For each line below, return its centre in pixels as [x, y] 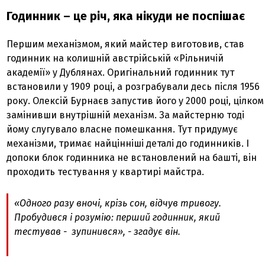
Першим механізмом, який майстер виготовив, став [126, 44]
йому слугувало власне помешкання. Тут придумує [122, 130]
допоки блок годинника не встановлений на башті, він [132, 158]
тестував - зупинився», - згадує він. [99, 232]
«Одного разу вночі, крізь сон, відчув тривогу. [118, 203]
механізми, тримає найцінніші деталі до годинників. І [128, 144]
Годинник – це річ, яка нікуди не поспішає [126, 16]
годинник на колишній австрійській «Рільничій [115, 59]
